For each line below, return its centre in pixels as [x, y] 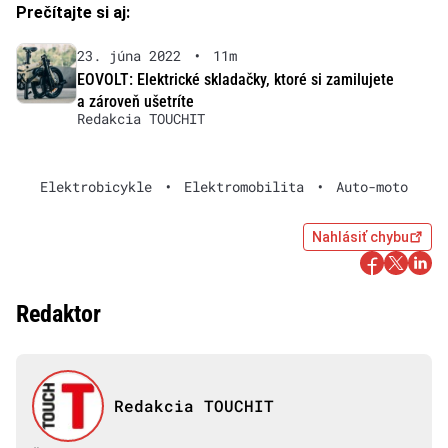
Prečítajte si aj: [73, 13]
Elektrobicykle [96, 187]
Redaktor [58, 314]
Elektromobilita [244, 187]
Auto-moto [372, 187]
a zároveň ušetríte [135, 102]
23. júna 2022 [128, 56]
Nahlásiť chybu [360, 237]
